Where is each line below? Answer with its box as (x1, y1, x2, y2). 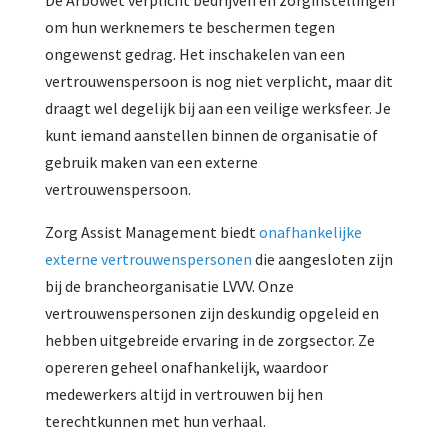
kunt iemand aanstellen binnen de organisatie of (44, 125, 378, 146)
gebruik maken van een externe (44, 152, 258, 173)
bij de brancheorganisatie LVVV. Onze (44, 276, 294, 297)
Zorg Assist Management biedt (44, 222, 259, 243)
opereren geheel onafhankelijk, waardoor (44, 357, 328, 378)
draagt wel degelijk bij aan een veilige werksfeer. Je (44, 98, 391, 119)
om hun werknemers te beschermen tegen (44, 17, 335, 38)
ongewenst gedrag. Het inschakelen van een (44, 44, 345, 65)
